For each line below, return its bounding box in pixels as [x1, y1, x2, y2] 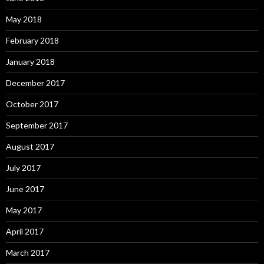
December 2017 [6, 78, 65, 88]
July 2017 [6, 163, 41, 173]
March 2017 [6, 247, 49, 258]
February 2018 [6, 35, 59, 46]
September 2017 [6, 120, 68, 131]
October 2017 [6, 99, 58, 110]
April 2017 [6, 226, 44, 237]
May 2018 [6, 14, 42, 25]
